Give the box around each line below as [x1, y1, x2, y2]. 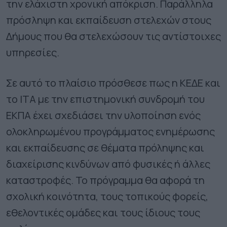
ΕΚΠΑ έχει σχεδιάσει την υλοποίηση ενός [6, 108, 201, 122]
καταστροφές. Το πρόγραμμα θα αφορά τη [6, 173, 205, 187]
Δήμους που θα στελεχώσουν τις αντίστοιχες [6, 29, 221, 43]
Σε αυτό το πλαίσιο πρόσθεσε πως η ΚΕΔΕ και [6, 75, 220, 90]
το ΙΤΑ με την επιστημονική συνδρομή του [6, 92, 205, 106]
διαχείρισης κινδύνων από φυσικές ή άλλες [6, 157, 210, 171]
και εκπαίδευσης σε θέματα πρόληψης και [6, 140, 204, 155]
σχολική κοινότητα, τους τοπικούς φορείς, [6, 189, 208, 203]
